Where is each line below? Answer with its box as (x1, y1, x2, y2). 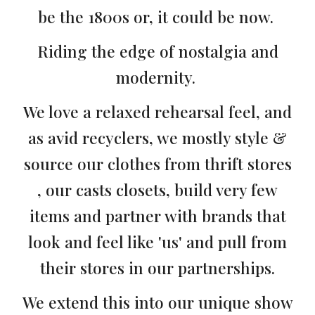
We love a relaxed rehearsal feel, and (23, 101, 292, 123)
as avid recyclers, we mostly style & (28, 127, 287, 149)
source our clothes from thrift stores (23, 153, 292, 175)
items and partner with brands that (29, 205, 286, 227)
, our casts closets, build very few (37, 179, 278, 201)
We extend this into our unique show (22, 291, 293, 314)
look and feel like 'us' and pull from (28, 231, 287, 253)
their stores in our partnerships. (40, 257, 275, 279)
